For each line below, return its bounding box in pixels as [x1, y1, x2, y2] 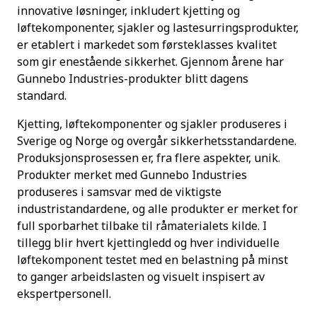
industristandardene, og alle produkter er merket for [17, 201, 298, 217]
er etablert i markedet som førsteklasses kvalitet [17, 37, 277, 53]
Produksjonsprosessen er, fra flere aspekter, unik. [17, 150, 280, 166]
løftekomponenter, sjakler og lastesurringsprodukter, [17, 20, 299, 36]
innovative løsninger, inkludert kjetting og [17, 3, 240, 19]
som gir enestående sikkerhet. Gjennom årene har [17, 54, 284, 70]
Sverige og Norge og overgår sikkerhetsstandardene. [17, 133, 296, 149]
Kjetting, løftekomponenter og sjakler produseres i [17, 116, 287, 132]
